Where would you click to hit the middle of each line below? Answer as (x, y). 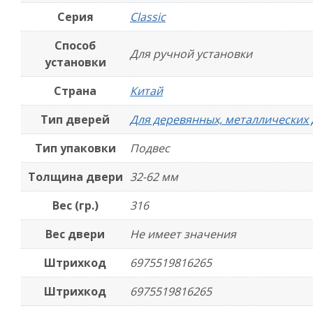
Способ (75, 45)
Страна (75, 91)
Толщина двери (75, 177)
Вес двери (75, 234)
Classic (147, 17)
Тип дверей (75, 119)
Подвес (150, 148)
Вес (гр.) (75, 205)
